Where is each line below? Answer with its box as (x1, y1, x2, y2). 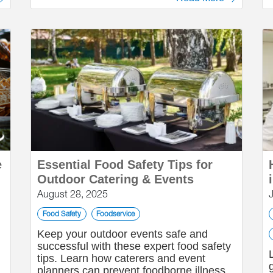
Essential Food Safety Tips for (37, 158, 213, 171)
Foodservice (96, 209, 135, 218)
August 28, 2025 (37, 188, 108, 199)
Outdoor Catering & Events (37, 172, 194, 186)
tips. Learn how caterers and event (37, 252, 205, 264)
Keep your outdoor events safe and (37, 228, 208, 240)
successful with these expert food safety (37, 240, 231, 252)
